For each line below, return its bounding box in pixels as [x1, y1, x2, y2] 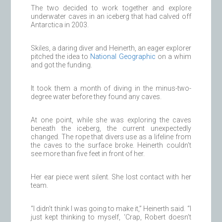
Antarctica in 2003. [31, 21, 89, 29]
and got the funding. [31, 61, 93, 69]
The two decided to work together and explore [31, 4, 191, 12]
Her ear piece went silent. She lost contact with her [31, 173, 191, 181]
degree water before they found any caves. [31, 93, 162, 101]
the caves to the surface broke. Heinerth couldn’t [31, 141, 191, 150]
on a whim [155, 53, 191, 61]
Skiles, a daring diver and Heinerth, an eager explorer [31, 44, 191, 53]
